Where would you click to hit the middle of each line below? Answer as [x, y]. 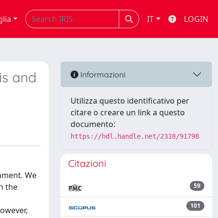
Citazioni [87, 163]
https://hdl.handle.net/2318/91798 [135, 136]
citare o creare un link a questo [128, 112]
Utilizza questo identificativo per [130, 101]
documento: [93, 124]
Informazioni [102, 74]
